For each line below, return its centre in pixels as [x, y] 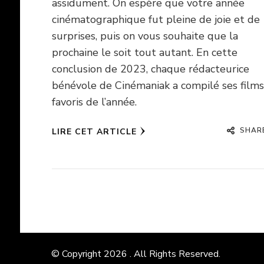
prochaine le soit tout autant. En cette [144, 52]
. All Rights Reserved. [175, 254]
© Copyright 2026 [90, 254]
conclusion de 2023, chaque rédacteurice [150, 69]
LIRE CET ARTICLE [94, 131]
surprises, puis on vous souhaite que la [145, 36]
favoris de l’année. [94, 102]
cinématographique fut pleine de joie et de [156, 19]
